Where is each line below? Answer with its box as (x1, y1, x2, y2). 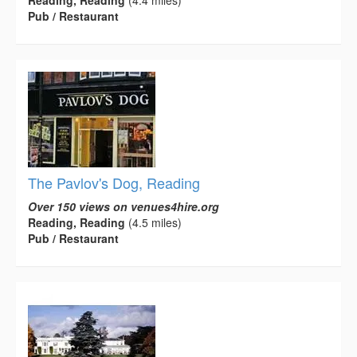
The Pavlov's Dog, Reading (28, 172, 200, 194)
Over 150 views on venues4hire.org (28, 198, 219, 215)
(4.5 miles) (125, 214, 182, 231)
